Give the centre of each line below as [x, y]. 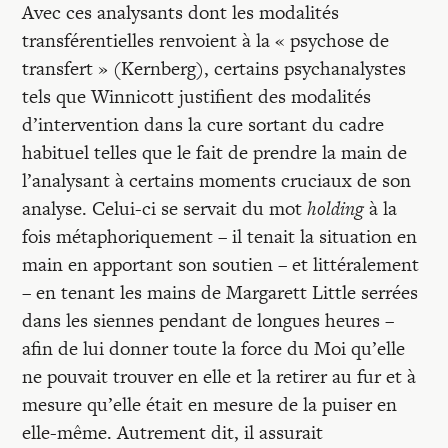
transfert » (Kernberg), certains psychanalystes [214, 68]
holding [336, 208]
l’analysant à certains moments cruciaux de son [217, 180]
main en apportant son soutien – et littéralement [221, 264]
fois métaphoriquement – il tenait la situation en [220, 236]
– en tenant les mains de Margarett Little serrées [220, 292]
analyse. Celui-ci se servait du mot [165, 208]
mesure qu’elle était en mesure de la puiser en [210, 404]
